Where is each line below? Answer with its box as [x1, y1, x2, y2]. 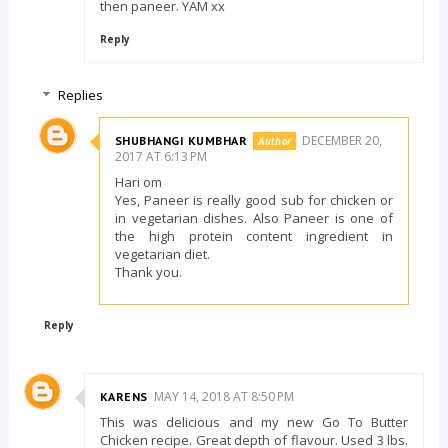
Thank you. [114, 263, 182, 282]
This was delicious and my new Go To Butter [99, 413, 409, 432]
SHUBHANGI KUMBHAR [114, 133, 248, 149]
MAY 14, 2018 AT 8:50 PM [153, 388, 294, 406]
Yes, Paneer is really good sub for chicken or [114, 191, 394, 210]
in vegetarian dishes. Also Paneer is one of [114, 209, 394, 228]
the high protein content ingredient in [114, 227, 394, 246]
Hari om [114, 173, 162, 192]
